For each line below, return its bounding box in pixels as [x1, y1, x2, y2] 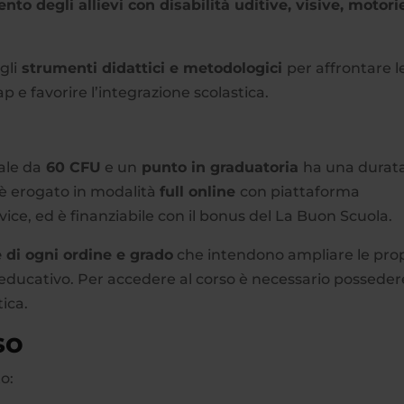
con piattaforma [240, 183, 361, 201]
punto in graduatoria [137, 159, 304, 177]
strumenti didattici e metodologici [17, 60, 288, 78]
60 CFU [41, 159, 102, 177]
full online [160, 183, 241, 201]
